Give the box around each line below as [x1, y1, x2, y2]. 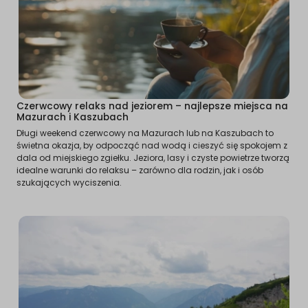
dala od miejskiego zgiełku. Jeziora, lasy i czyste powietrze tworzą [16, 152, 289, 164]
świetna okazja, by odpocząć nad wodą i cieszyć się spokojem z [16, 140, 287, 152]
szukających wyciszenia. [16, 177, 122, 189]
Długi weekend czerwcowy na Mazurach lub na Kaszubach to [16, 127, 274, 140]
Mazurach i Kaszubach [16, 111, 129, 124]
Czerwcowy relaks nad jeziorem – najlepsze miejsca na [16, 100, 288, 113]
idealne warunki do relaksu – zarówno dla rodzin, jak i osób [16, 164, 263, 177]
